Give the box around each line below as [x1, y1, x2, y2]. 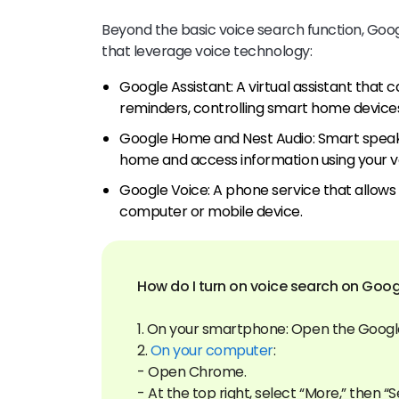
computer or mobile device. [119, 201, 303, 223]
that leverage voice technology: [102, 41, 313, 62]
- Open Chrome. [137, 362, 247, 383]
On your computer [150, 340, 273, 362]
